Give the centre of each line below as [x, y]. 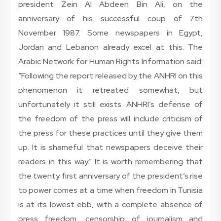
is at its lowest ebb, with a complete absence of [110, 205]
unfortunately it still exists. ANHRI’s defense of [110, 105]
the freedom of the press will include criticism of [110, 119]
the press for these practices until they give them [110, 133]
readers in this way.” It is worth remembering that [110, 162]
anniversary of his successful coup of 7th [110, 19]
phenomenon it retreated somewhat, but [110, 90]
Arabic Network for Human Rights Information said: [110, 62]
